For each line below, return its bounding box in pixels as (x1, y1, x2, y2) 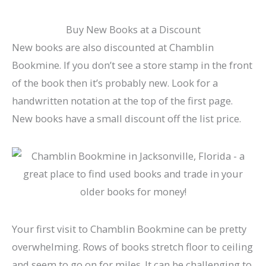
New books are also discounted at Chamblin (12, 40, 214, 55)
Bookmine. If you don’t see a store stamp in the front (12, 58, 252, 72)
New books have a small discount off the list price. (12, 112, 241, 126)
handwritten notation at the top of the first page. (12, 94, 233, 108)
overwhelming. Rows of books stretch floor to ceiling (12, 239, 253, 254)
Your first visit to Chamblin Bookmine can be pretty (12, 221, 246, 236)
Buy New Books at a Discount (65, 23, 201, 37)
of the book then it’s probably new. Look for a (12, 76, 218, 90)
